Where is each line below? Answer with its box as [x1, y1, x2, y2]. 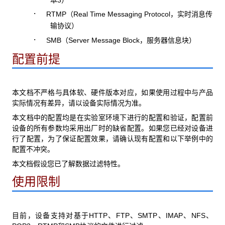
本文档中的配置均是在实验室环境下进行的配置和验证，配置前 [12, 114, 213, 122]
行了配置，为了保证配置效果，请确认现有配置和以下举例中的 [12, 135, 213, 143]
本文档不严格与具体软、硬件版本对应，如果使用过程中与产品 [12, 89, 213, 97]
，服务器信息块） [139, 36, 196, 44]
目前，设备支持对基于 [12, 211, 89, 219]
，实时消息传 [170, 11, 212, 19]
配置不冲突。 [12, 146, 54, 154]
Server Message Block [68, 36, 140, 44]
